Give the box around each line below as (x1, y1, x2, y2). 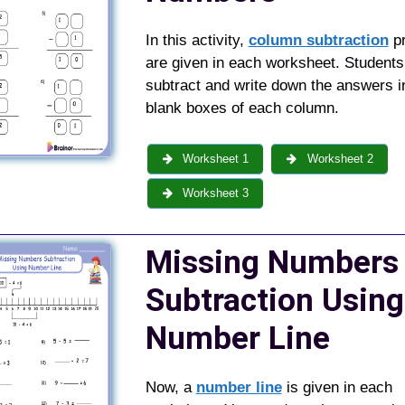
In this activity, (145, 31, 249, 49)
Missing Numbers (145, 243, 399, 281)
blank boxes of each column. (145, 99, 339, 117)
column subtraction (248, 31, 389, 49)
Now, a (145, 378, 196, 396)
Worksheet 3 (179, 186, 250, 201)
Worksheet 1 (179, 152, 250, 166)
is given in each (281, 378, 392, 396)
